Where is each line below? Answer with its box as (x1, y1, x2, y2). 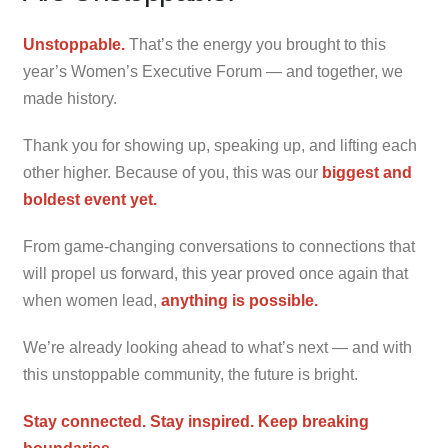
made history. (23, 90, 117, 108)
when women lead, (23, 292, 161, 310)
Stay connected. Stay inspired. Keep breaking (23, 413, 369, 431)
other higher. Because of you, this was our (23, 164, 322, 182)
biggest (322, 164, 379, 182)
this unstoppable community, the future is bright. (23, 366, 358, 384)
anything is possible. (161, 292, 318, 310)
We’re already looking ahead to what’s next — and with (23, 339, 412, 357)
